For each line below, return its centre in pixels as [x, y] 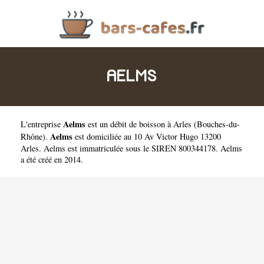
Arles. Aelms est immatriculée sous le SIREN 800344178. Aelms [131, 148]
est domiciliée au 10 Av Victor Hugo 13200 [147, 136]
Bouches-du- [218, 124]
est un [98, 124]
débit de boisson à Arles [151, 124]
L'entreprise [42, 124]
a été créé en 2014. [52, 159]
